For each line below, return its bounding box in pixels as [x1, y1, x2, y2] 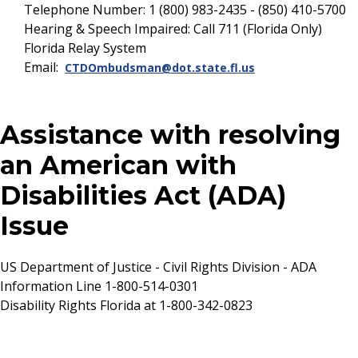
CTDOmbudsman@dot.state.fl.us [65, 60, 255, 76]
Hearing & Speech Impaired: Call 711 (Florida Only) [24, 20, 322, 38]
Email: [24, 58, 65, 77]
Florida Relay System [24, 39, 146, 58]
